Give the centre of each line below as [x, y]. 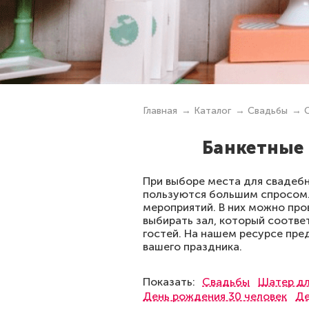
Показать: [169, 282]
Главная [160, 111]
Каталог [212, 111]
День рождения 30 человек [215, 296]
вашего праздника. [192, 247]
